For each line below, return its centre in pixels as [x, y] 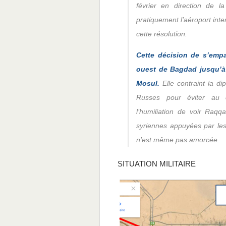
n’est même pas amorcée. [178, 140]
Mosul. [148, 83]
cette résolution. [162, 34]
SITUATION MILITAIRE [157, 164]
